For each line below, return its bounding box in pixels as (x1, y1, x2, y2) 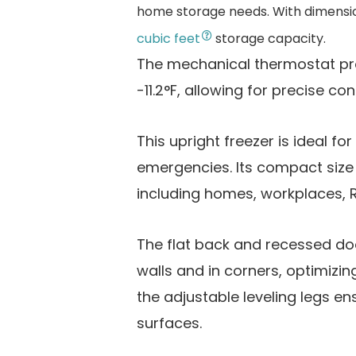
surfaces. (137, 312, 202, 333)
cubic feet (137, 29, 200, 48)
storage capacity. (212, 29, 329, 48)
